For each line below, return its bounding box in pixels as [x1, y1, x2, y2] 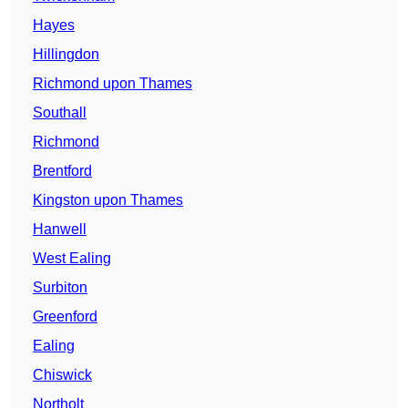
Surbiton [33, 280, 87, 296]
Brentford [33, 163, 92, 179]
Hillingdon [33, 46, 99, 63]
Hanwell [33, 221, 87, 238]
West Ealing [33, 250, 111, 267]
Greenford [33, 309, 97, 325]
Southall [33, 105, 87, 121]
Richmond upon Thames [33, 76, 192, 92]
